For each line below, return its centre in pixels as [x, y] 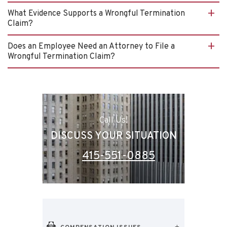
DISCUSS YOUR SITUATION [113, 136]
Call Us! [113, 120]
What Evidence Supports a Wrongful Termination [96, 13]
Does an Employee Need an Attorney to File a [91, 46]
